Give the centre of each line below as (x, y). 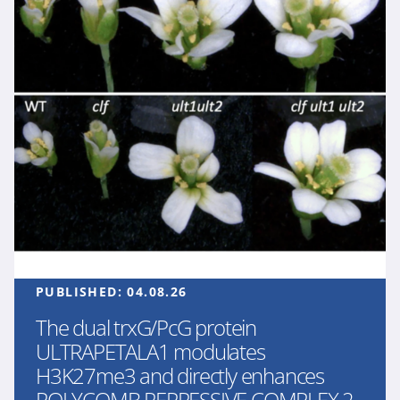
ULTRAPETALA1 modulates (150, 351)
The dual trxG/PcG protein (146, 327)
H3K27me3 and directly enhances (180, 375)
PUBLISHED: (82, 292)
